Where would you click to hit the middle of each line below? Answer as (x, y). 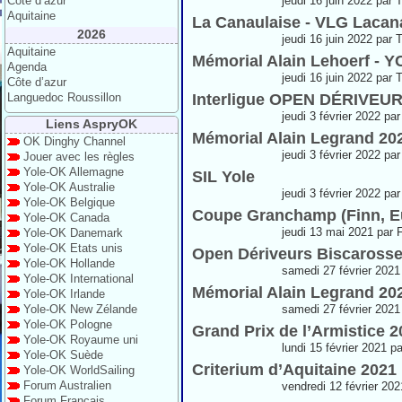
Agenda (27, 67)
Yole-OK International (79, 279)
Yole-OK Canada (66, 218)
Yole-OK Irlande (64, 294)
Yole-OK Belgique (69, 202)
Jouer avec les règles (79, 157)
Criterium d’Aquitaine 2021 (294, 370)
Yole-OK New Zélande (80, 309)
